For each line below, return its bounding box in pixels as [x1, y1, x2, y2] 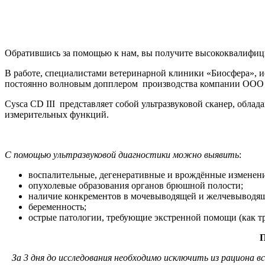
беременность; [28, 201, 86, 212]
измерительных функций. [5, 109, 109, 119]
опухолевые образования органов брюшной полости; [28, 180, 243, 190]
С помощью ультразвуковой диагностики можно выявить [5, 149, 239, 160]
